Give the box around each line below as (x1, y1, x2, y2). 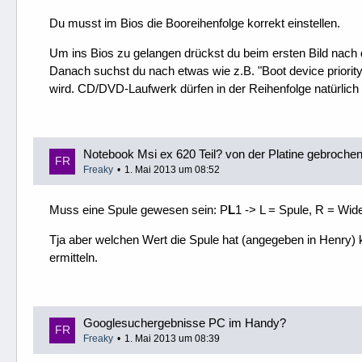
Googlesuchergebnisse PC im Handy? (83, 316, 286, 330)
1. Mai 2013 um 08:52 (124, 164, 220, 175)
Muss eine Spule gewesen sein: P (49, 203, 228, 217)
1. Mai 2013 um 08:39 (124, 333, 220, 344)
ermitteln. (49, 250, 98, 264)
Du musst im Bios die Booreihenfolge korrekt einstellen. (49, 16, 340, 30)
